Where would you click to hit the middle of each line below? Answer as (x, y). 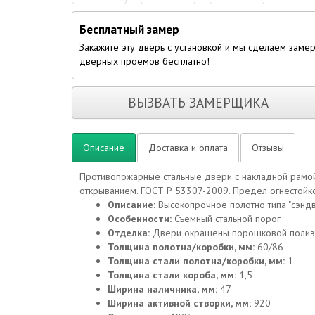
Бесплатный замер (129, 30)
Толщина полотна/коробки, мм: (182, 247)
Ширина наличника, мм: (164, 289)
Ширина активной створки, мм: (179, 303)
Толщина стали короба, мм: (173, 275)
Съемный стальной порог (227, 219)
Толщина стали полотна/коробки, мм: (198, 261)
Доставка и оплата (188, 148)
